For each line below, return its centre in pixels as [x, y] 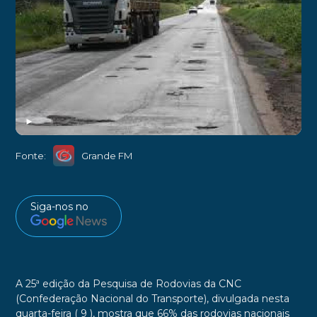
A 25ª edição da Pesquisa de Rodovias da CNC [128, 283]
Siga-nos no [59, 207]
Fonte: [30, 155]
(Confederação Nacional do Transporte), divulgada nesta [152, 298]
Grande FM [107, 155]
